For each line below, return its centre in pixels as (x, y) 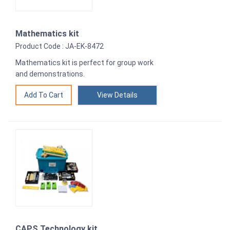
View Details (117, 95)
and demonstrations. (50, 74)
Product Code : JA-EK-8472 (60, 46)
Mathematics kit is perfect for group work (84, 63)
